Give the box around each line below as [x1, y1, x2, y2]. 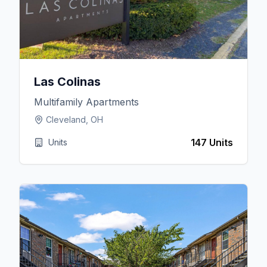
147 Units [190, 136, 233, 148]
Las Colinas [33, 74, 101, 89]
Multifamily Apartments [33, 96, 139, 108]
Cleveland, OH [45, 114, 103, 125]
